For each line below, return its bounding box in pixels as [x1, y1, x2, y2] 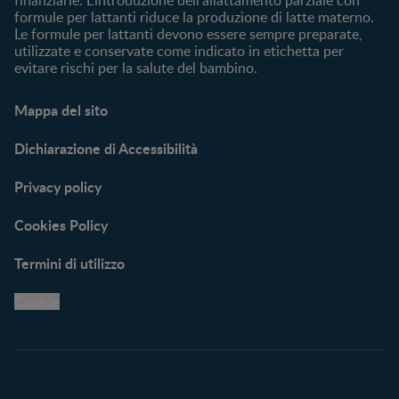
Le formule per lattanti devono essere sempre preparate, [14, 23, 362, 44]
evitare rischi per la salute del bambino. [14, 57, 257, 77]
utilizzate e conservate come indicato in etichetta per [14, 40, 344, 61]
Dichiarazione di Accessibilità [14, 137, 198, 159]
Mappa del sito [14, 99, 108, 120]
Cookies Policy [14, 214, 108, 235]
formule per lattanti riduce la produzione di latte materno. [14, 6, 374, 27]
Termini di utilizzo [14, 252, 125, 273]
